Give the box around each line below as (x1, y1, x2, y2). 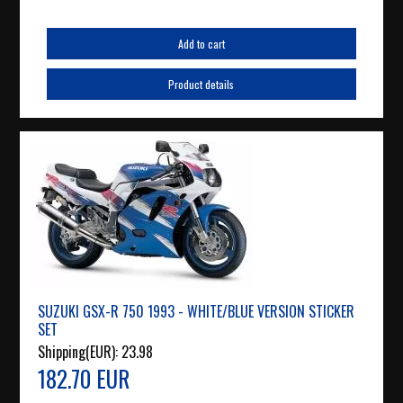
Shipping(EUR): (38, 341, 122, 363)
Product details (168, 76, 235, 93)
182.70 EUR (38, 362, 130, 396)
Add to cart (177, 36, 225, 52)
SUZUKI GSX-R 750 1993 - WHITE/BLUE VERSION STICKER (38, 300, 355, 323)
